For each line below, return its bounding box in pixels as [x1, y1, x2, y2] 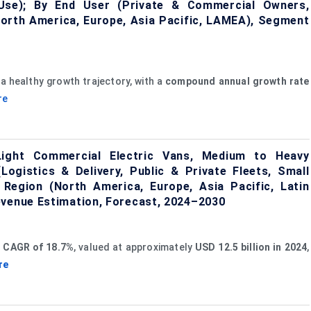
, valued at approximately [74, 241, 195, 253]
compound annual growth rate [165, 75, 310, 87]
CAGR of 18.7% [3, 241, 74, 253]
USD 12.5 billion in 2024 [194, 241, 308, 253]
